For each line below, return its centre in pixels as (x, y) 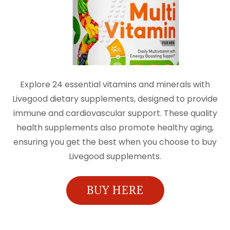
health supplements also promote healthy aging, (115, 128)
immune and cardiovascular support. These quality (115, 113)
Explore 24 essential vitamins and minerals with (115, 84)
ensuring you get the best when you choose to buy (115, 142)
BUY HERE (115, 190)
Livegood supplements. (115, 156)
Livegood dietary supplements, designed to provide (115, 99)
